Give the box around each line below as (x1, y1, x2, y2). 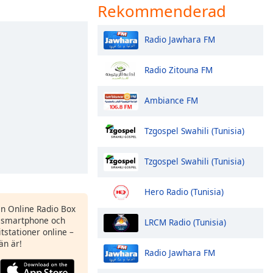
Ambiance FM (144, 94, 198, 106)
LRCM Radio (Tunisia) (144, 216, 226, 228)
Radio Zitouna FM (144, 63, 213, 76)
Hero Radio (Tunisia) (144, 185, 224, 197)
